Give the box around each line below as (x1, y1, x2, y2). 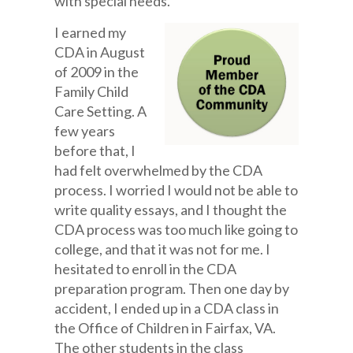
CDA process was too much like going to (54, 221, 299, 238)
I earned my (54, 24, 127, 41)
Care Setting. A (54, 102, 147, 120)
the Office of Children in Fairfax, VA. (54, 319, 277, 336)
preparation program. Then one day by (54, 280, 290, 297)
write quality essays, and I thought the (54, 201, 288, 218)
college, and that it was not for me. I (54, 240, 271, 258)
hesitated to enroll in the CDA (54, 260, 237, 277)
